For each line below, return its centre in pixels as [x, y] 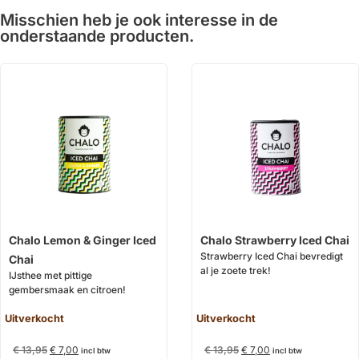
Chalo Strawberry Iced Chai [275, 240]
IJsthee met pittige [50, 275]
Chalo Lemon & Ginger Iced [83, 240]
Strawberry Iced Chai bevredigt [272, 256]
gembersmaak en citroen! [67, 289]
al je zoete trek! [236, 270]
